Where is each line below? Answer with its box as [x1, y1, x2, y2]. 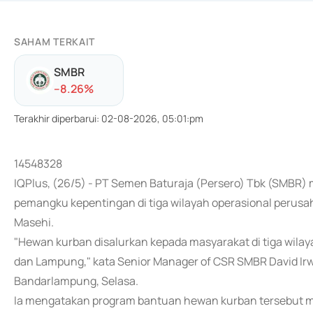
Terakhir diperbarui [14, 112, 96, 125]
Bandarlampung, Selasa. [14, 273, 138, 289]
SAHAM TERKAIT [14, 35, 96, 48]
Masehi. [14, 214, 54, 230]
